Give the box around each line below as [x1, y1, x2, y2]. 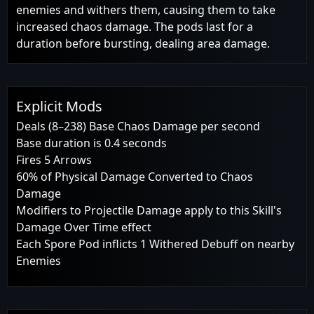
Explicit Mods [16, 96, 102, 116]
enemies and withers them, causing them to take [16, 1, 275, 18]
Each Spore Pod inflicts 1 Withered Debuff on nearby [16, 235, 294, 252]
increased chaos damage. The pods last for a [16, 18, 253, 34]
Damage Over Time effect [16, 219, 151, 235]
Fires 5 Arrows [16, 151, 92, 168]
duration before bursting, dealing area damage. [16, 35, 270, 51]
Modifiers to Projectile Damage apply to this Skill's [16, 202, 282, 218]
